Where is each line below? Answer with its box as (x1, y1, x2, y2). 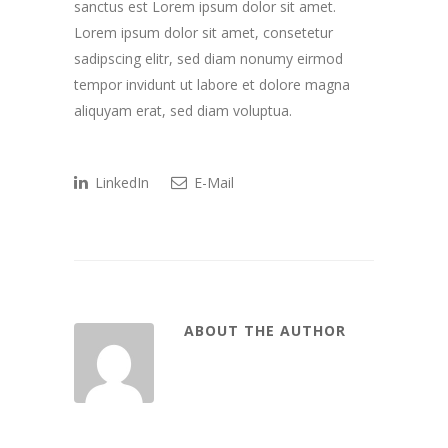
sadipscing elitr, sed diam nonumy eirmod (74, 48, 343, 68)
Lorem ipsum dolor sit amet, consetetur (74, 22, 333, 42)
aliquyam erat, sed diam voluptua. (74, 100, 292, 120)
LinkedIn (91, 172, 149, 192)
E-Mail (190, 172, 234, 192)
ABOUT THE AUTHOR (184, 320, 346, 340)
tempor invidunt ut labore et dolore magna (74, 74, 350, 94)
